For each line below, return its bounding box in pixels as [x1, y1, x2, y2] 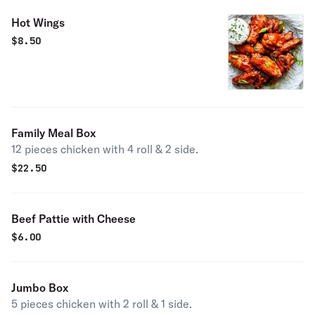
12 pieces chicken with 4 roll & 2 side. [11, 142, 198, 156]
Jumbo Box [11, 281, 68, 295]
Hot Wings [11, 15, 65, 30]
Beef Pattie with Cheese [11, 212, 136, 226]
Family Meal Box [11, 126, 96, 140]
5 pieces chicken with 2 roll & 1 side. [11, 297, 192, 311]
